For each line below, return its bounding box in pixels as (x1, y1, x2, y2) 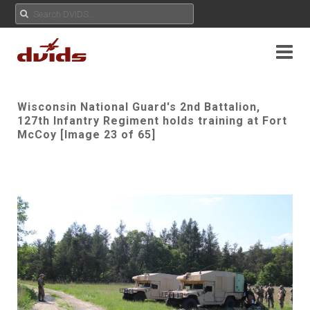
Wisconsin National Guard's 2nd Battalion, (17, 100, 260, 113)
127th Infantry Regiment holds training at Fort (17, 114, 287, 127)
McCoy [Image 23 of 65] (17, 128, 156, 141)
